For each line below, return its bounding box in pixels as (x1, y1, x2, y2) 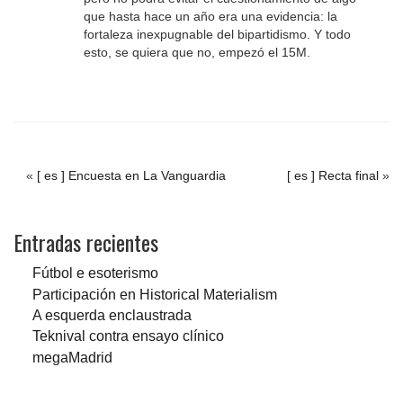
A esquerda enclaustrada (32, 306, 192, 323)
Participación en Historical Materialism (32, 285, 277, 302)
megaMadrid (32, 348, 112, 365)
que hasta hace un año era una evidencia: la (83, 9, 337, 24)
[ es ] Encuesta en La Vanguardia (37, 168, 226, 184)
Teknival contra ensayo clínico (32, 327, 224, 345)
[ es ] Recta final (287, 168, 379, 184)
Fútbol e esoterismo (32, 264, 158, 282)
